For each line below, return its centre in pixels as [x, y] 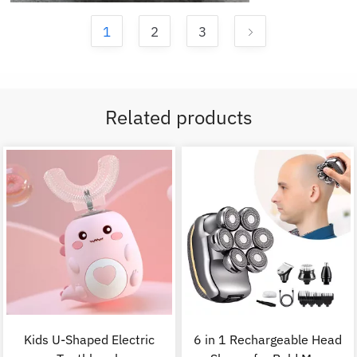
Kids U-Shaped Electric [89, 340]
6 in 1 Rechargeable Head [268, 340]
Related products [178, 118]
